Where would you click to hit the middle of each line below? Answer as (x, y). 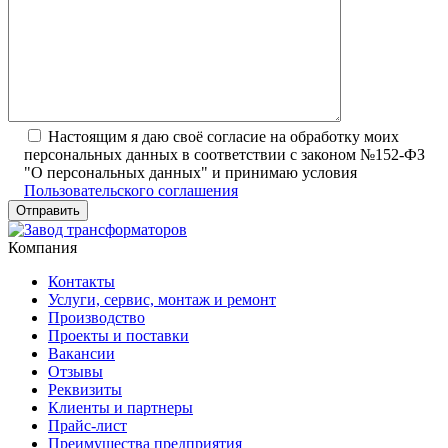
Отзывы (75, 371)
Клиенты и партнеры (120, 407)
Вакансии (81, 353)
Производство (96, 317)
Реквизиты (85, 389)
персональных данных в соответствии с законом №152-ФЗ (224, 154)
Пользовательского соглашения (131, 190)
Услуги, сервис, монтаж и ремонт (162, 299)
